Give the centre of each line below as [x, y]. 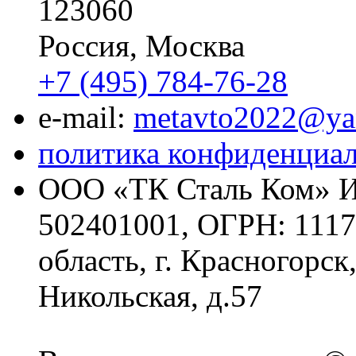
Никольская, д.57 [150, 296]
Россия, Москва [141, 45]
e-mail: [86, 117]
